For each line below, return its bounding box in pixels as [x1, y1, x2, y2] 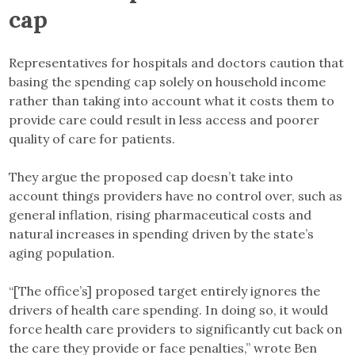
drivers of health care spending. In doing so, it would [9, 301, 329, 318]
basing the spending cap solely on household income [9, 73, 326, 90]
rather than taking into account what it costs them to [9, 92, 335, 109]
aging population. [9, 244, 119, 261]
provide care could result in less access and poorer [9, 111, 320, 128]
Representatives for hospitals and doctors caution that [9, 54, 345, 71]
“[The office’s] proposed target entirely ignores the [9, 282, 321, 299]
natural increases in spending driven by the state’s [9, 225, 315, 242]
